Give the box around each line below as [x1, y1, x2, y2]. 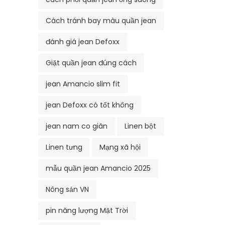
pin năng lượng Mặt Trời [46, 205, 128, 215]
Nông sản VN [46, 184, 89, 194]
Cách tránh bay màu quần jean [46, 15, 156, 26]
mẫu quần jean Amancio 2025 [46, 163, 151, 173]
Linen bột [125, 121, 156, 131]
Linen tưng [46, 142, 82, 152]
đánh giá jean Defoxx [46, 36, 120, 47]
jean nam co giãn [46, 121, 107, 131]
